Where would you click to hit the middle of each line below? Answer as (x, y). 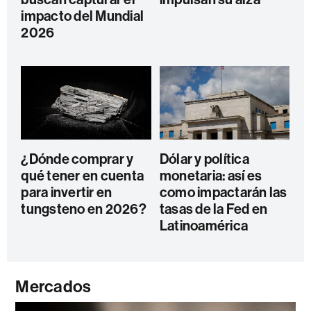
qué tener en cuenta (83, 175)
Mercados (53, 286)
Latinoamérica (204, 225)
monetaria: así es (211, 175)
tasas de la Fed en (213, 209)
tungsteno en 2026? (84, 209)
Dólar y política (204, 159)
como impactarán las (223, 192)
